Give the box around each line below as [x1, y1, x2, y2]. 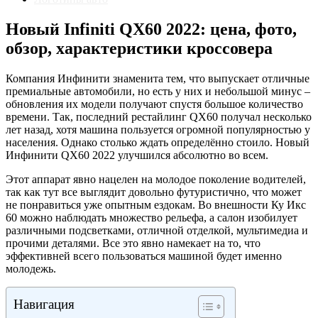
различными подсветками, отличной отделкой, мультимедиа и [6, 224, 308, 236]
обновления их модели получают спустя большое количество [6, 97, 303, 110]
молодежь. [6, 262, 56, 275]
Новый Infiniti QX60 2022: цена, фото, [6, 19, 297, 38]
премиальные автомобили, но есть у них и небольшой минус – [6, 84, 310, 97]
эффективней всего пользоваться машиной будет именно [6, 249, 282, 262]
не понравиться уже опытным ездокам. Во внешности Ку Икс [6, 198, 306, 211]
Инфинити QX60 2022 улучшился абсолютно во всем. [6, 148, 268, 161]
